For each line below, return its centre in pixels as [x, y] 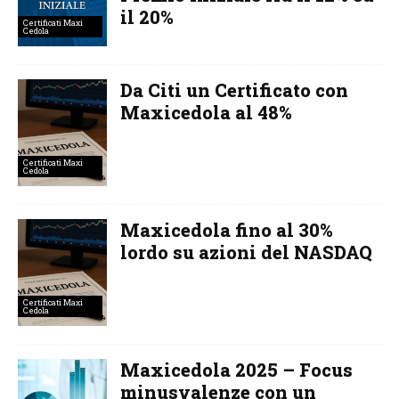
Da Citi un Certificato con [234, 90]
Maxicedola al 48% [206, 112]
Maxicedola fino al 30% [227, 229]
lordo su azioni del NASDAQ [246, 252]
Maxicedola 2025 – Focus [236, 369]
